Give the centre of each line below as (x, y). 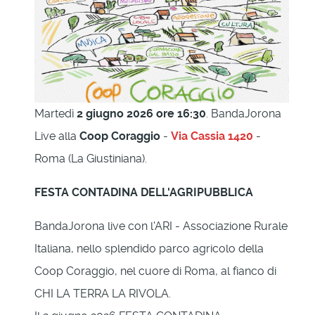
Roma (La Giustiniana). (91, 158)
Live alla (57, 136)
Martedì (56, 113)
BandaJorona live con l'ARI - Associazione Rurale (161, 226)
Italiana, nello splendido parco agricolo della (149, 248)
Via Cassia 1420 (212, 136)
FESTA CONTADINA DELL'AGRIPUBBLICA (144, 192)
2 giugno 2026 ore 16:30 (141, 113)
